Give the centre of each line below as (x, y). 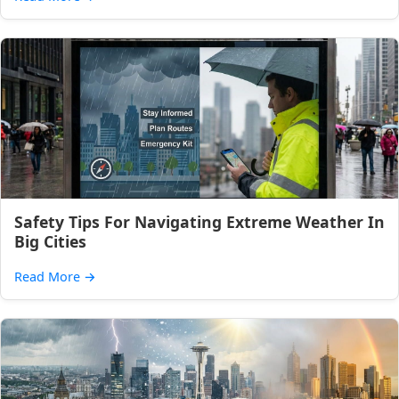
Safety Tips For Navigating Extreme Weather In (199, 222)
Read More (49, 277)
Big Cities (50, 241)
